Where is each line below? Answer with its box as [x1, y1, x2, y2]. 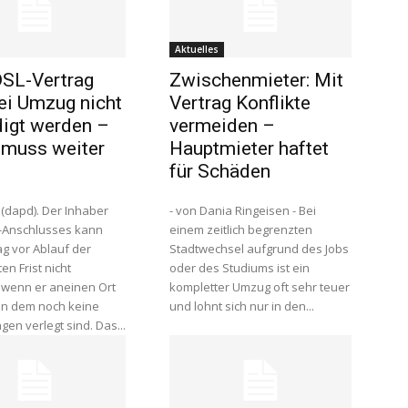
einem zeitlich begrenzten [169, 221, 312, 238]
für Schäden [169, 160, 270, 182]
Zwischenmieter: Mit [169, 69, 343, 91]
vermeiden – [169, 115, 275, 137]
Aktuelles [175, 43, 219, 56]
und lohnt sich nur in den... [169, 298, 314, 314]
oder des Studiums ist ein [169, 260, 310, 276]
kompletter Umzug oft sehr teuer [169, 279, 350, 295]
